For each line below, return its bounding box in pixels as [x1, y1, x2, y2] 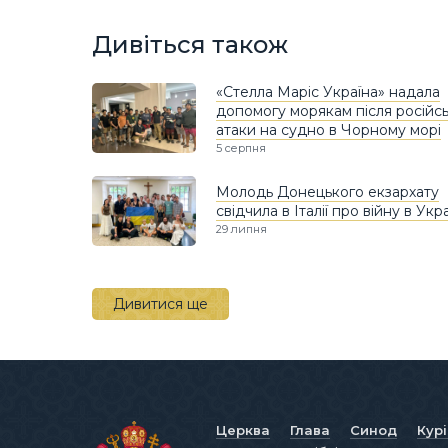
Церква [216, 422, 270, 439]
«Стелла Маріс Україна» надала [216, 83, 440, 102]
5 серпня [216, 141, 266, 156]
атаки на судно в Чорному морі [216, 121, 441, 140]
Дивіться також [92, 29, 288, 59]
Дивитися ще [113, 295, 208, 314]
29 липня [216, 222, 267, 237]
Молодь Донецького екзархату [216, 183, 439, 202]
